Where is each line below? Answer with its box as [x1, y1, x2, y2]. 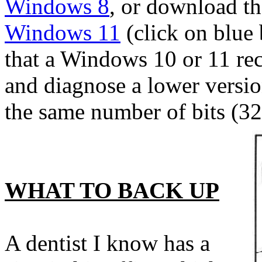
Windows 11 [5, 20, 120, 45]
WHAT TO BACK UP [5, 178, 219, 203]
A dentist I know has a [5, 230, 210, 256]
